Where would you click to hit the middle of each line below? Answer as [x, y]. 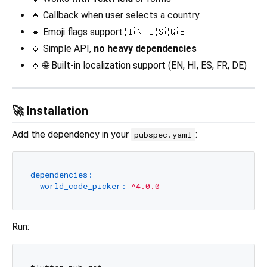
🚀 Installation [50, 111]
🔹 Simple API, [62, 48]
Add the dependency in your [72, 134]
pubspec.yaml [163, 134]
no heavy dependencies [145, 48]
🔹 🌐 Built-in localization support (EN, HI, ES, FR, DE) [139, 65]
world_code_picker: [83, 186]
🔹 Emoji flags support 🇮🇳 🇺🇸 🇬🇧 [109, 32]
